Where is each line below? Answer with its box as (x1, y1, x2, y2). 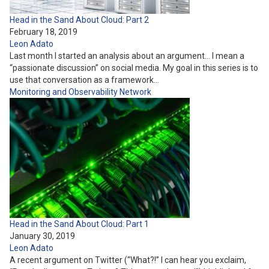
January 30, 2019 (10, 231, 75, 241)
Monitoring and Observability (10, 87, 119, 97)
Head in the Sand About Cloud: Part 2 (10, 15, 149, 25)
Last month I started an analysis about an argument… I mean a (10, 51, 244, 61)
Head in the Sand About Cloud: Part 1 (10, 219, 149, 229)
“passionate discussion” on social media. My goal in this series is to (10, 63, 258, 73)
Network (119, 87, 151, 97)
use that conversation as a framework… (10, 75, 159, 85)
